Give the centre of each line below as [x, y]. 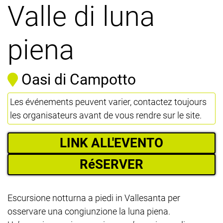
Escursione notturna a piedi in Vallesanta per [94, 198]
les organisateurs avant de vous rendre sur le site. [106, 115]
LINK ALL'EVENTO [111, 143]
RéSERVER [111, 164]
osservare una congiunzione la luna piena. [89, 211]
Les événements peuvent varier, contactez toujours [108, 102]
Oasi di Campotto [79, 79]
